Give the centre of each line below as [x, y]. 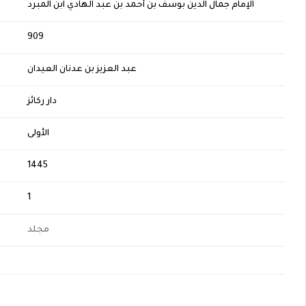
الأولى [38, 134]
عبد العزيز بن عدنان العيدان [82, 70]
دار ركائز [42, 102]
